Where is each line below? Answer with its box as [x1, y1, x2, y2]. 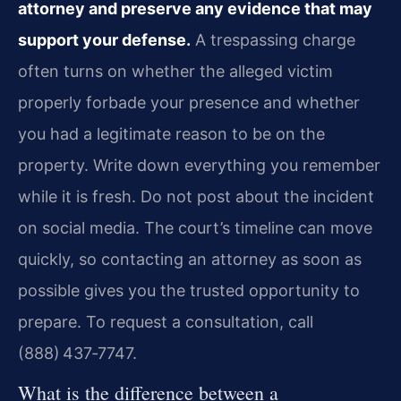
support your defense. [18, 30, 191, 49]
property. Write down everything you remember [18, 155, 380, 175]
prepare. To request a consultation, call [18, 311, 313, 331]
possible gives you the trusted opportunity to [18, 280, 360, 300]
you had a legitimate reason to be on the [18, 124, 325, 143]
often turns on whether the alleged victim [18, 61, 333, 81]
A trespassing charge [191, 30, 355, 49]
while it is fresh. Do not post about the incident [18, 186, 374, 206]
